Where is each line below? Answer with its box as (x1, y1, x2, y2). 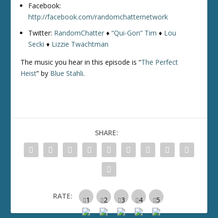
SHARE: (95, 127, 118, 137)
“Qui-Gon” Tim (111, 28, 157, 37)
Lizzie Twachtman (52, 39, 109, 49)
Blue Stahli (50, 68, 84, 78)
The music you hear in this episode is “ (20, 57, 142, 67)
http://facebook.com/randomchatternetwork (28, 12, 168, 22)
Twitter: (28, 28, 54, 37)
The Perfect (141, 57, 179, 67)
